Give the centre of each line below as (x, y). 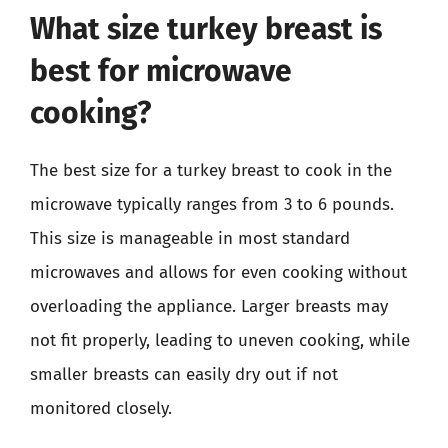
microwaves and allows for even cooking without (218, 272)
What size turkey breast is (206, 28)
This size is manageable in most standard (190, 238)
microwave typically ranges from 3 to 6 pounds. (212, 204)
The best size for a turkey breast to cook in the (211, 170)
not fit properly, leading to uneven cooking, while (220, 340)
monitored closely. (101, 408)
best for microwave (161, 70)
